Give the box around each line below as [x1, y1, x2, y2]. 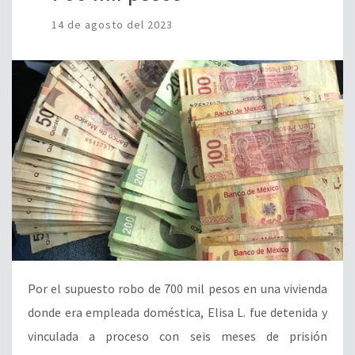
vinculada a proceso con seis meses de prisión [28, 327, 327, 344]
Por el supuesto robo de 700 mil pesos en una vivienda [28, 280, 327, 296]
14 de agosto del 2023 [52, 17, 173, 32]
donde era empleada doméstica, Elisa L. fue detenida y [28, 303, 327, 320]
